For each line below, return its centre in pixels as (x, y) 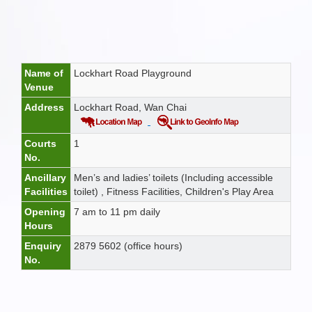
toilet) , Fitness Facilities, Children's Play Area (174, 192)
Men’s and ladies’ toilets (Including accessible (173, 178)
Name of (44, 73)
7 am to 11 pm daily (117, 212)
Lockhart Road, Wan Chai (130, 107)
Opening (45, 212)
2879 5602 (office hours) (128, 246)
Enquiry (43, 246)
